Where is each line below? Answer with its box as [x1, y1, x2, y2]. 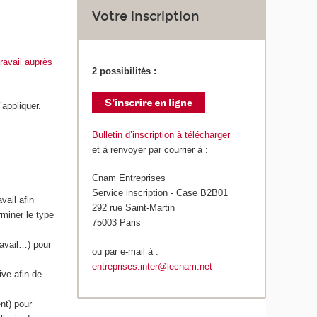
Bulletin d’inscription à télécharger [92, 129, 231, 140]
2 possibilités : [92, 65, 157, 76]
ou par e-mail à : [92, 246, 159, 257]
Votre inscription [92, 8, 200, 25]
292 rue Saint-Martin [92, 202, 175, 214]
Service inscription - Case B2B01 [92, 188, 229, 199]
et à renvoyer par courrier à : [92, 144, 209, 155]
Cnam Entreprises [92, 173, 166, 184]
